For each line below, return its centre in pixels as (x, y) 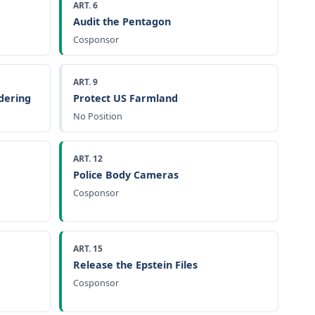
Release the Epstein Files (135, 264)
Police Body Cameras (126, 174)
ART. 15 (88, 248)
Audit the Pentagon (122, 21)
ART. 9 (85, 82)
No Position (98, 116)
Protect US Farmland (126, 98)
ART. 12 (88, 158)
